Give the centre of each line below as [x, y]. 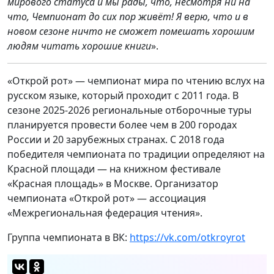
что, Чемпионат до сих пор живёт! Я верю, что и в [128, 17]
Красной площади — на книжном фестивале [114, 169]
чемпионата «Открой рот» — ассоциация [107, 198]
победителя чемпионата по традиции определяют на [136, 154]
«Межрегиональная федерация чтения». [105, 213]
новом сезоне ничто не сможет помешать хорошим [131, 31]
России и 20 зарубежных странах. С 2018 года [116, 140]
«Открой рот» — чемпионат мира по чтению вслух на [136, 81]
